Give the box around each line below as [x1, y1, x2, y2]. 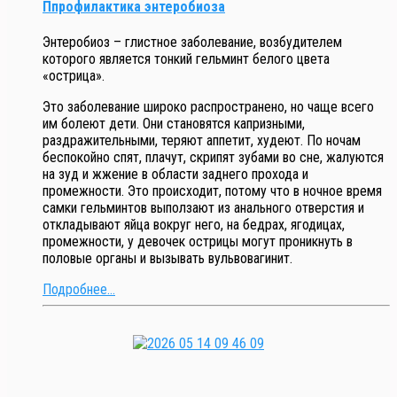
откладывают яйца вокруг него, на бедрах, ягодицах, [43, 216, 345, 234]
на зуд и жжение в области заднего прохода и [43, 166, 308, 183]
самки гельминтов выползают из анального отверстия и [43, 199, 364, 217]
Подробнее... [43, 281, 115, 299]
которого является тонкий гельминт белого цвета [43, 51, 330, 68]
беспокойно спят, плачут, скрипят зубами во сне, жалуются [43, 149, 384, 167]
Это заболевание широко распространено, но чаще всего [43, 98, 374, 116]
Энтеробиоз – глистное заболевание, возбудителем [43, 34, 342, 51]
